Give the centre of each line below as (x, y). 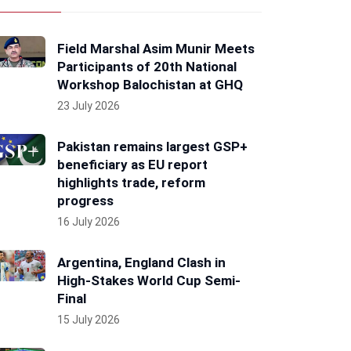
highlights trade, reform (131, 183)
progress (85, 201)
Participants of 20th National (147, 67)
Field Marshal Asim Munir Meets (156, 49)
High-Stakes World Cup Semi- (149, 280)
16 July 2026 (89, 222)
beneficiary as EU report (132, 165)
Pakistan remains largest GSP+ (152, 147)
